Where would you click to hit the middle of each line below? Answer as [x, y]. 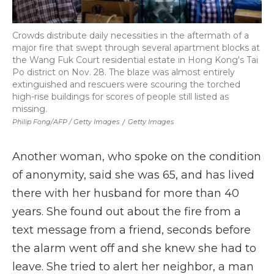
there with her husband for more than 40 [126, 193]
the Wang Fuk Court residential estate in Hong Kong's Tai [135, 60]
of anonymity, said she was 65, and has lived [133, 175]
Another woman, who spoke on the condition [137, 157]
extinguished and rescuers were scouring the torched [126, 84]
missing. [30, 109]
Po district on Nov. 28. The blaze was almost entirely [124, 72]
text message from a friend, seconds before [131, 230]
